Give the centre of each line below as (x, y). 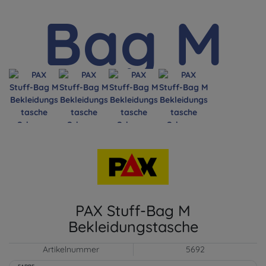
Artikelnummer (71, 249)
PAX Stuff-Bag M (133, 210)
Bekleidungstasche (133, 226)
